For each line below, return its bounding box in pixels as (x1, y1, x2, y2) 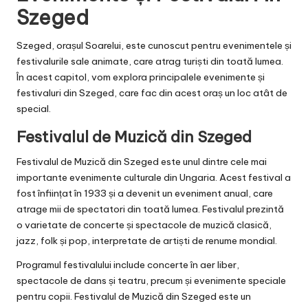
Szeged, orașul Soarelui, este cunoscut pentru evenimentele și (16, 39, 291, 52)
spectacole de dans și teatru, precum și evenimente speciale (16, 274, 286, 287)
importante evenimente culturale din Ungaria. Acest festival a (16, 171, 291, 184)
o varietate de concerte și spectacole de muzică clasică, (16, 219, 272, 232)
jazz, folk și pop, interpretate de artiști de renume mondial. (16, 234, 277, 247)
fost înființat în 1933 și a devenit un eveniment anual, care (16, 187, 273, 200)
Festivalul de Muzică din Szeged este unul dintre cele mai (16, 155, 267, 168)
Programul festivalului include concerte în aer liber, (16, 258, 239, 272)
